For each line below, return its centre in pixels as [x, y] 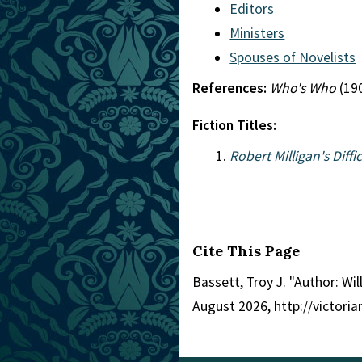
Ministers [257, 33]
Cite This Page [246, 250]
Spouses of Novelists [293, 57]
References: [231, 88]
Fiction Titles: [234, 125]
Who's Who [303, 88]
